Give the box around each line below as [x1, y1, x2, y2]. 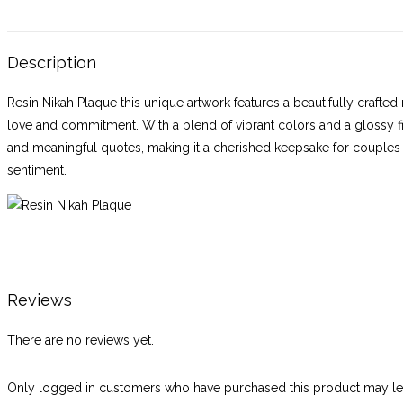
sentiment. [7, 162, 67, 177]
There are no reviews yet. [7, 332, 154, 347]
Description [7, 52, 96, 72]
